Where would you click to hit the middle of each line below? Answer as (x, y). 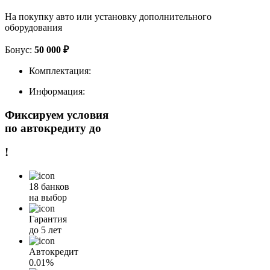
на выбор (48, 198)
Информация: (57, 91)
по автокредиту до (53, 128)
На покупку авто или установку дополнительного (108, 16)
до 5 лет (45, 230)
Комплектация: (60, 71)
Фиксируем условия (57, 115)
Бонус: (20, 49)
